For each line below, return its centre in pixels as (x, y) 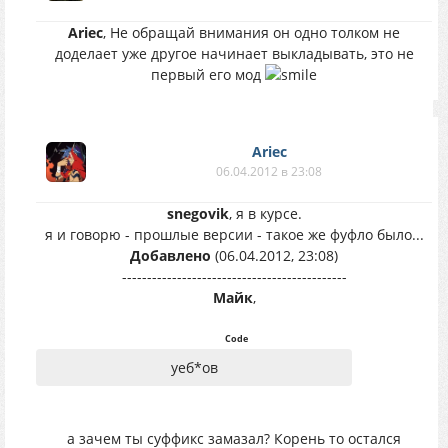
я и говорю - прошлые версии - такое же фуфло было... (234, 234)
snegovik (197, 213)
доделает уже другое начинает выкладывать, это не (234, 53)
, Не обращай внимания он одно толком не (251, 32)
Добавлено (170, 255)
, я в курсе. (265, 213)
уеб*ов (194, 367)
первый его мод (208, 74)
